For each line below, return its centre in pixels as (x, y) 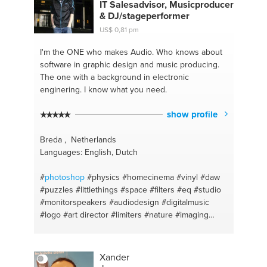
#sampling (193, 227)
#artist (161, 227)
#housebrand (173, 252)
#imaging (192, 214)
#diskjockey (61, 239)
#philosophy (62, 227)
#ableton (103, 227)
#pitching (103, 239)
